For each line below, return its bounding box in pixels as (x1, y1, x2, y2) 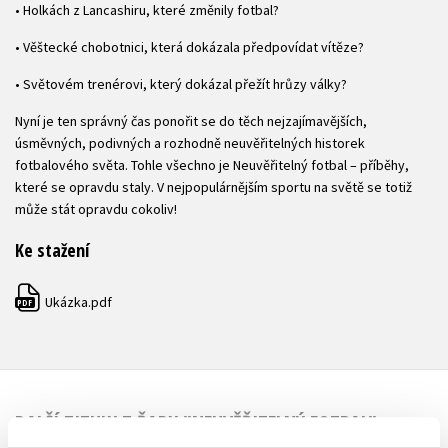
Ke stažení (15, 238, 89, 263)
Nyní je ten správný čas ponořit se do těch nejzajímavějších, (15, 112, 367, 131)
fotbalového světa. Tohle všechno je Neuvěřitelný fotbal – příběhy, (15, 156, 409, 175)
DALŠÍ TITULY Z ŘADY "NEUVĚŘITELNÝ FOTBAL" (15, 408, 377, 436)
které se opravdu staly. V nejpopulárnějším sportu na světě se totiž (15, 178, 412, 197)
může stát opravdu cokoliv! (15, 200, 177, 219)
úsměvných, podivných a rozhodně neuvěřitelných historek (15, 134, 365, 153)
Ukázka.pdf (42, 293, 112, 312)
